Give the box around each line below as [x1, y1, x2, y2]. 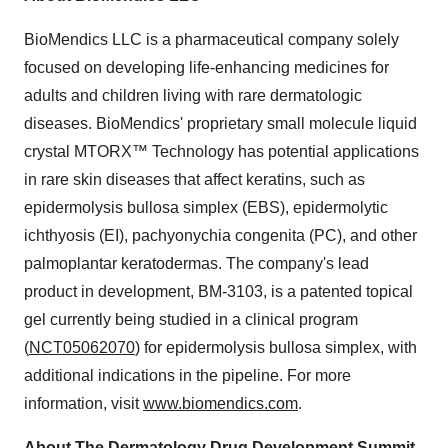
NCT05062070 [29, 339, 135, 356]
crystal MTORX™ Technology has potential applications [24, 143, 419, 160]
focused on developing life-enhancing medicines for [24, 59, 389, 76]
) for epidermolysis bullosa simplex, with [135, 339, 417, 356]
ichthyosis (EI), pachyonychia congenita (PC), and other [24, 227, 417, 244]
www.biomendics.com [143, 395, 298, 412]
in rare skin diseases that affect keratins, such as [24, 171, 365, 188]
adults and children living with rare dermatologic [24, 87, 362, 104]
